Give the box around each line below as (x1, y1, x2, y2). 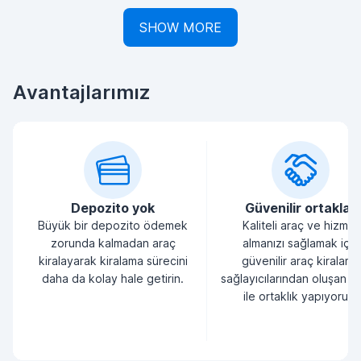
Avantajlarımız (13, 81, 151, 104)
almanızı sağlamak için (243, 236, 359, 250)
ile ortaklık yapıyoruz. (243, 289, 358, 303)
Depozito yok (71, 200, 155, 216)
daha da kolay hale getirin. (42, 272, 184, 285)
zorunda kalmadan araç (50, 236, 176, 250)
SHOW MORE (139, 19, 222, 35)
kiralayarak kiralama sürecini (38, 254, 188, 268)
